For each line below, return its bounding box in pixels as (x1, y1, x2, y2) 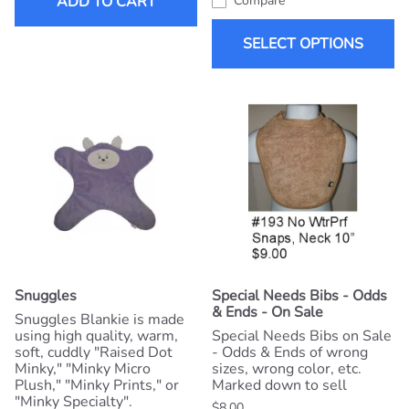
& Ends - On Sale (212, 302, 323, 323)
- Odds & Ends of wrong (212, 342, 368, 363)
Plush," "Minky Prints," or (15, 375, 179, 396)
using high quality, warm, (15, 326, 178, 347)
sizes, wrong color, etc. (212, 359, 362, 380)
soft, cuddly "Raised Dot (15, 342, 173, 363)
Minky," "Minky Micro (15, 359, 151, 380)
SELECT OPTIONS (243, 34, 363, 55)
